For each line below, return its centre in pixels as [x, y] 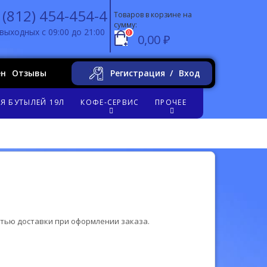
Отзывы [29, 73]
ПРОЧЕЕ [171, 102]
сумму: [125, 25]
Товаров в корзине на [153, 15]
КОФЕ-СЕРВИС [110, 102]
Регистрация [138, 73]
